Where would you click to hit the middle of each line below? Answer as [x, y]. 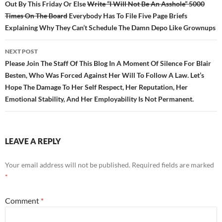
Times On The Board [36, 16]
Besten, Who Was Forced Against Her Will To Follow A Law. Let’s [105, 75]
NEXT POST [21, 52]
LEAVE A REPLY [33, 141]
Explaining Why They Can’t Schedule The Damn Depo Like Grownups [110, 28]
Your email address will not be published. [68, 165]
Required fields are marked [173, 165]
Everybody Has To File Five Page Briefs [127, 16]
